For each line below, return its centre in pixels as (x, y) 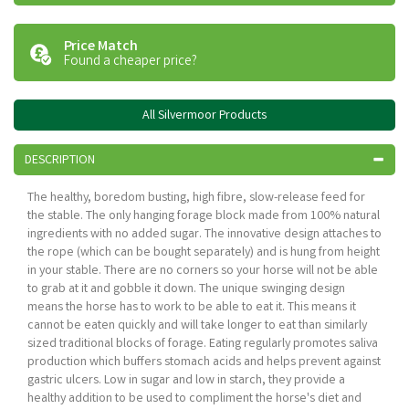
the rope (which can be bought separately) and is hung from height (204, 253)
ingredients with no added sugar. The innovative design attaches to (204, 235)
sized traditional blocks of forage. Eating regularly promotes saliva (203, 344)
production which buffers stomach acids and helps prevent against (204, 362)
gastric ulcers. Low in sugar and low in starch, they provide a (186, 381)
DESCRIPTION (60, 161)
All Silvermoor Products (204, 116)
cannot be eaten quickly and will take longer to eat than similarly (197, 326)
